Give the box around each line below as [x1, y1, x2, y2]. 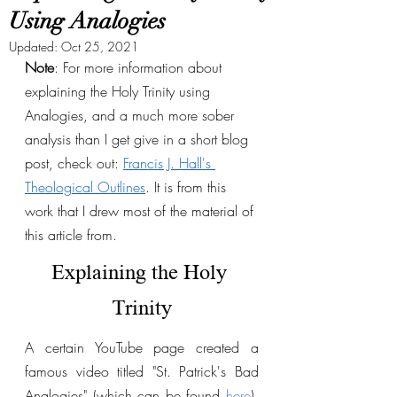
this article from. [25, 225, 121, 245]
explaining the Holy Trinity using [25, 82, 214, 101]
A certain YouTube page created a [25, 338, 259, 357]
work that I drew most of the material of [25, 201, 258, 221]
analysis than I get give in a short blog [25, 129, 253, 149]
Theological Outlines [25, 177, 145, 197]
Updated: [9, 38, 61, 55]
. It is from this [145, 177, 230, 197]
